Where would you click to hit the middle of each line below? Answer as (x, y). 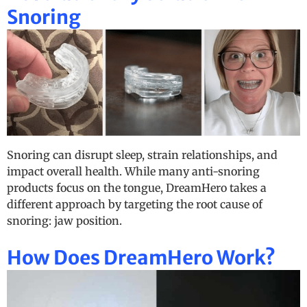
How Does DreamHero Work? (141, 258)
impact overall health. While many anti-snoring (133, 171)
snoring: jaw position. (64, 220)
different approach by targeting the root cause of (135, 204)
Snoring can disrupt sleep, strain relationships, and (142, 155)
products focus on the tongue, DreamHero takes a (137, 187)
